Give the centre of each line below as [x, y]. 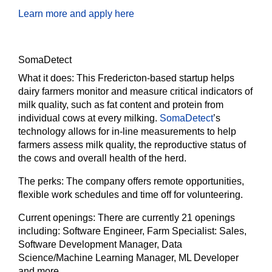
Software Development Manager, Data [100, 244]
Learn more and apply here [76, 14]
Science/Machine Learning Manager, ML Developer [128, 258]
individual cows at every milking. [89, 118]
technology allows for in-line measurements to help [127, 131]
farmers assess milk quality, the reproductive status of [132, 145]
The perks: [42, 181]
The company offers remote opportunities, [155, 181]
